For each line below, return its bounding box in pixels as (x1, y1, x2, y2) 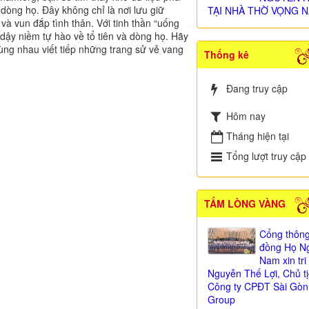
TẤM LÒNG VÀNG (203, 197, 286, 210)
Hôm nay (226, 108, 266, 123)
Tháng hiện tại (226, 129, 289, 143)
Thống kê (203, 48, 249, 61)
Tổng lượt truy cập (226, 149, 306, 163)
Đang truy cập (226, 81, 288, 95)
